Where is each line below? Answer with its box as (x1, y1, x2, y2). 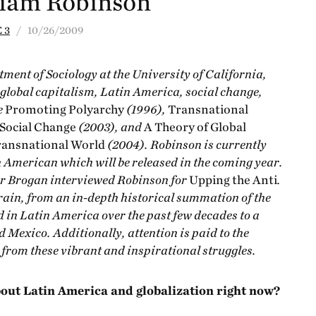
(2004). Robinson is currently (107, 138, 267, 152)
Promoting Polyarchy (5, 103, 126, 116)
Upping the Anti (189, 174, 277, 187)
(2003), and (78, 121, 144, 134)
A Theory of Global (144, 121, 246, 134)
